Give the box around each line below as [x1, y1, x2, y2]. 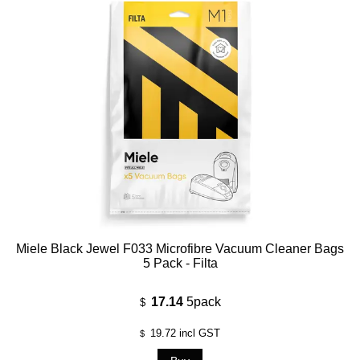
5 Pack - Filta [142, 256, 218, 271]
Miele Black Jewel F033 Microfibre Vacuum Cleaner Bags [16, 242, 344, 256]
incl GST [176, 327, 220, 340]
